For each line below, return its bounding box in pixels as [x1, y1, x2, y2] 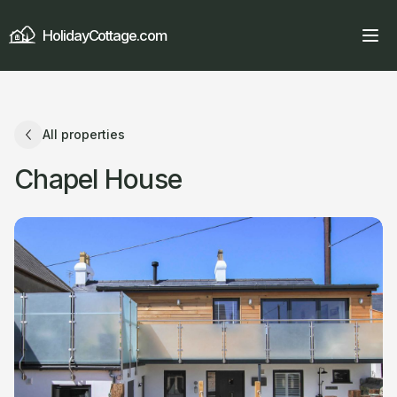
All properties [43, 127, 125, 142]
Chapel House [14, 163, 182, 195]
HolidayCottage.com [43, 27, 167, 44]
